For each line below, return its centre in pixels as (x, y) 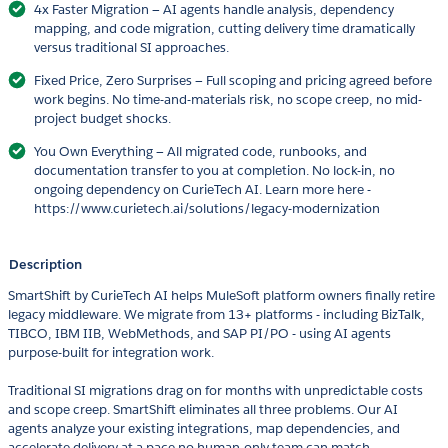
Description (45, 265)
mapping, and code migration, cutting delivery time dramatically (224, 29)
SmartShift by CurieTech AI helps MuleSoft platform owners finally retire (221, 296)
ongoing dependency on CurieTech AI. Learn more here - (202, 190)
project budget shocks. (102, 119)
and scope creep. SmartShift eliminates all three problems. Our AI (203, 410)
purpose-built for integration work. (111, 353)
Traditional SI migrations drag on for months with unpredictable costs (215, 391)
